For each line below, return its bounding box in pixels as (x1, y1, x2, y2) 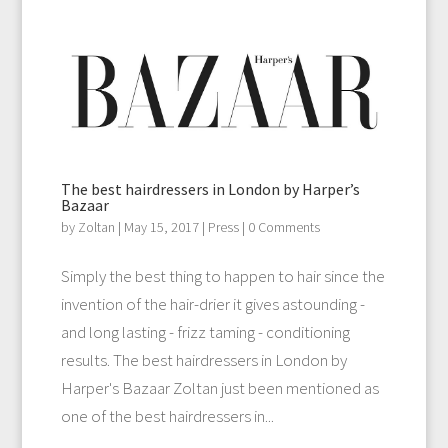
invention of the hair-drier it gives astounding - (60, 293, 365, 316)
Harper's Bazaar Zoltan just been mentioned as (60, 377, 379, 400)
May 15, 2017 (123, 218, 199, 237)
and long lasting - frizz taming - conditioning (60, 321, 350, 344)
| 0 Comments (238, 218, 320, 237)
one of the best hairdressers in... (60, 405, 274, 428)
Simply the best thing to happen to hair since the (60, 265, 385, 288)
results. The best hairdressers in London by (60, 349, 347, 372)
